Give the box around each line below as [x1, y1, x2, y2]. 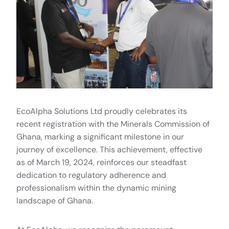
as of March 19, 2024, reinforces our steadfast [16, 156, 187, 168]
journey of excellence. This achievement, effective [16, 144, 202, 155]
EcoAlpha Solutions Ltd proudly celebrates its [16, 105, 187, 117]
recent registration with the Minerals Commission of [16, 118, 210, 129]
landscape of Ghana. [16, 195, 93, 206]
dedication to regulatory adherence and [16, 169, 166, 180]
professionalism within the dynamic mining [16, 182, 176, 193]
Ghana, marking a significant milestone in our [16, 131, 184, 142]
